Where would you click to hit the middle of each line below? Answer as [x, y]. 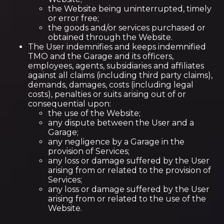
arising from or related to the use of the [127, 199]
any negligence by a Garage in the [116, 142]
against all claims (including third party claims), [120, 75]
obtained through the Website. [110, 37]
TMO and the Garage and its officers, [101, 56]
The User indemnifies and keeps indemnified [117, 47]
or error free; [73, 18]
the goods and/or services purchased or [127, 28]
